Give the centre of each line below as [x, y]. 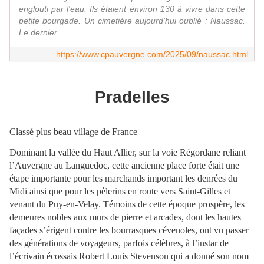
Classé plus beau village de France [73, 131]
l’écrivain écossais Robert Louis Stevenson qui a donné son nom [129, 256]
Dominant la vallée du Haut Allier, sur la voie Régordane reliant [128, 152]
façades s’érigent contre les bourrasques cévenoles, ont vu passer [129, 230]
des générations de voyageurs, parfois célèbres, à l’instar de [119, 243]
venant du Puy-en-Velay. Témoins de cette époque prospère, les [127, 204]
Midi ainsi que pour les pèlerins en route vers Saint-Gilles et [120, 191]
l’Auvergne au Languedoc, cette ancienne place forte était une [124, 165]
